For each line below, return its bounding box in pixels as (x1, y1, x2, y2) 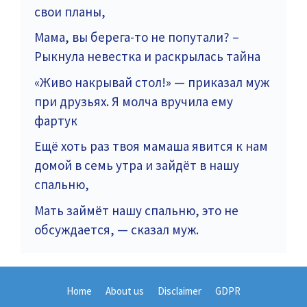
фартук (34, 112, 77, 129)
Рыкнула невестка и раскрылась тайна (34, 48, 260, 65)
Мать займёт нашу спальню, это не (34, 201, 238, 219)
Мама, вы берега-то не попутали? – (34, 29, 239, 46)
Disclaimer (158, 284, 201, 297)
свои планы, (34, 3, 106, 20)
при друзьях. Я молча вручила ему (34, 93, 233, 110)
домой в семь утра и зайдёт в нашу (34, 157, 239, 174)
